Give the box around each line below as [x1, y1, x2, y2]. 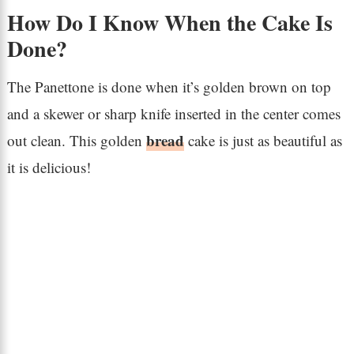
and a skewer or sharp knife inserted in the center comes [6, 104, 341, 124]
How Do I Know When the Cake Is [6, 6, 333, 40]
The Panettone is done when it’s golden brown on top [6, 77, 331, 97]
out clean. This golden [6, 130, 146, 151]
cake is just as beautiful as [183, 130, 342, 151]
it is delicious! [6, 157, 91, 178]
